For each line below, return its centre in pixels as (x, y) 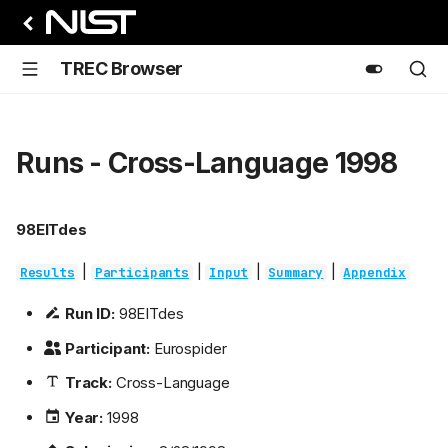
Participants (141, 273)
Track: (88, 383)
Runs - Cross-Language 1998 (207, 163)
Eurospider (188, 348)
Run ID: (89, 314)
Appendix (375, 273)
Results (47, 273)
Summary (296, 273)
